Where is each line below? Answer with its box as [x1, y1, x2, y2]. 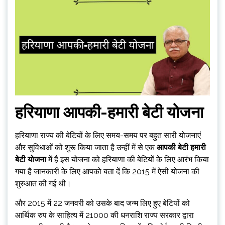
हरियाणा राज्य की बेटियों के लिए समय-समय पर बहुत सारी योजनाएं [15, 131, 201, 140]
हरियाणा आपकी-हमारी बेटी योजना [15, 103, 203, 122]
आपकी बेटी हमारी [157, 143, 206, 152]
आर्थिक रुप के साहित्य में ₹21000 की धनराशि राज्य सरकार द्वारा [15, 210, 194, 220]
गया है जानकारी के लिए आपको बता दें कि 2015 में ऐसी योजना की [15, 167, 199, 176]
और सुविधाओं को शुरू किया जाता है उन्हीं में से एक [15, 143, 157, 152]
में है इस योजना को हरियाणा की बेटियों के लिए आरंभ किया [46, 155, 209, 164]
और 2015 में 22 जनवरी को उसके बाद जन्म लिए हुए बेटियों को [15, 198, 190, 208]
